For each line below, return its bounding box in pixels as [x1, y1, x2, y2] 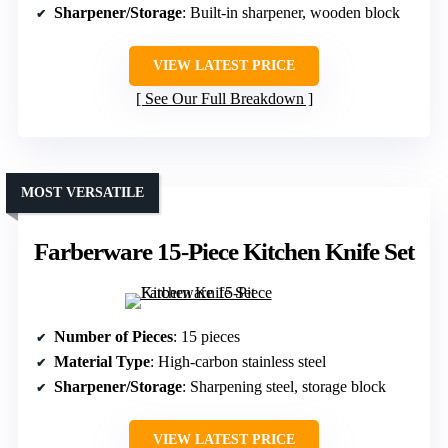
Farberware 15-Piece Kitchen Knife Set [34, 238, 414, 266]
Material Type [54, 353, 150, 371]
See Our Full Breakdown [144, 90, 304, 108]
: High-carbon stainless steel [150, 353, 326, 371]
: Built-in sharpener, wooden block [182, 4, 400, 22]
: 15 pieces [173, 328, 240, 346]
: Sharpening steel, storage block [182, 378, 386, 396]
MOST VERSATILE [21, 185, 144, 201]
